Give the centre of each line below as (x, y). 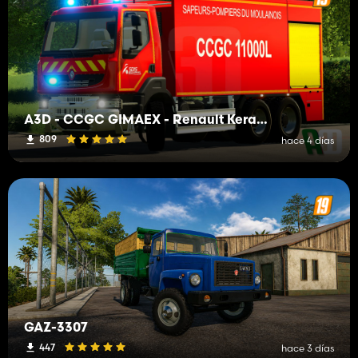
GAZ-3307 (56, 329)
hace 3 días (308, 348)
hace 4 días (308, 140)
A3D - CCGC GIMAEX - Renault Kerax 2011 (262, 120)
